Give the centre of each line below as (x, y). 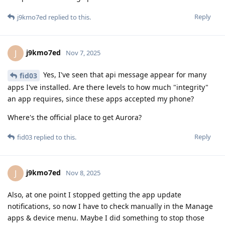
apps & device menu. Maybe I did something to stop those (106, 217)
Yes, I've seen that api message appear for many (124, 75)
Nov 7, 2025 (83, 52)
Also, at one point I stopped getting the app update (94, 194)
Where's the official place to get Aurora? (75, 117)
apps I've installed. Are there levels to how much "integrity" (108, 87)
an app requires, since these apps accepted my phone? (101, 98)
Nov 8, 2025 (83, 173)
